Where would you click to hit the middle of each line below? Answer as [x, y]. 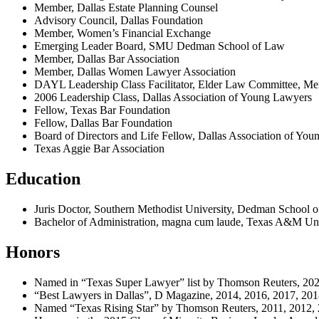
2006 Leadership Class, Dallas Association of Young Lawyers [173, 98]
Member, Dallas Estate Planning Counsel [126, 8]
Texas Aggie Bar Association [99, 149]
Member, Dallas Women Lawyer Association [135, 72]
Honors [33, 252]
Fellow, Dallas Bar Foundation [103, 123]
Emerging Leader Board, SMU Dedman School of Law [159, 46]
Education [43, 179]
